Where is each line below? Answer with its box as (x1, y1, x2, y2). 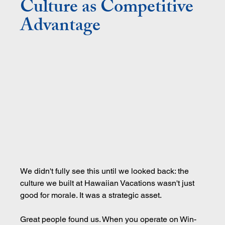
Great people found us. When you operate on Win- (20, 214, 197, 224)
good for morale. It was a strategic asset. (20, 190, 162, 200)
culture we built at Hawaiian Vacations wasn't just (20, 178, 197, 188)
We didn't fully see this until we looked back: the (20, 166, 191, 176)
